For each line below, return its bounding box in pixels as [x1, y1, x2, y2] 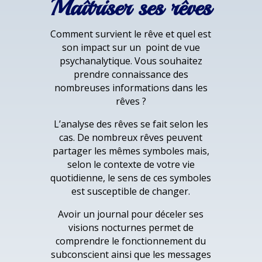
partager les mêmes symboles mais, [52, 144, 209, 158]
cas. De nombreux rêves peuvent [59, 131, 203, 144]
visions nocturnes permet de [68, 221, 194, 235]
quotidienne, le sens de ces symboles [50, 171, 212, 185]
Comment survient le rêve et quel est [50, 27, 212, 41]
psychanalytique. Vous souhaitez [59, 54, 202, 68]
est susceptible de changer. [71, 185, 191, 198]
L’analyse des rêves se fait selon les [53, 118, 208, 131]
